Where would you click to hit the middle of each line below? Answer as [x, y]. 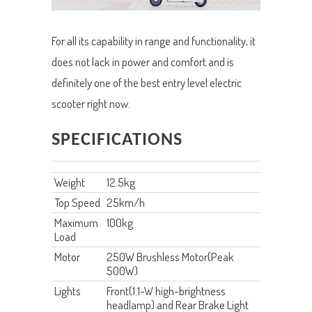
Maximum [76, 223]
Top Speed [77, 203]
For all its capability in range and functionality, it [154, 41]
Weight [70, 182]
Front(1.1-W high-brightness [166, 291]
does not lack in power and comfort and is [143, 62]
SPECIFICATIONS [117, 141]
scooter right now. [91, 104]
